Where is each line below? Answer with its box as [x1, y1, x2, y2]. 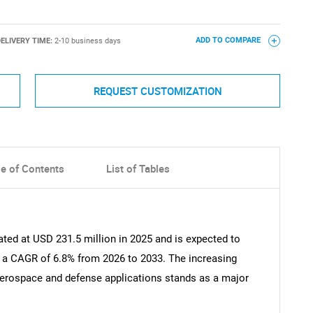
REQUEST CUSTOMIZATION [93, 83, 222, 98]
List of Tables [105, 161, 170, 176]
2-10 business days [54, 36, 121, 45]
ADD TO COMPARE [195, 36, 263, 45]
